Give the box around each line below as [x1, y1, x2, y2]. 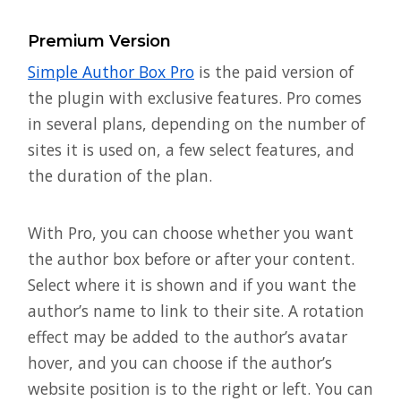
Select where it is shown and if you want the [28, 273, 356, 295]
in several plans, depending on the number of [28, 112, 365, 134]
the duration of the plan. [28, 164, 217, 186]
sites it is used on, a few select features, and [28, 138, 354, 160]
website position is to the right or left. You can [28, 377, 373, 399]
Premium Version [28, 30, 171, 51]
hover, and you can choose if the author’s [28, 351, 332, 373]
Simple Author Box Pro [28, 60, 194, 82]
